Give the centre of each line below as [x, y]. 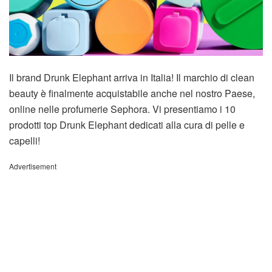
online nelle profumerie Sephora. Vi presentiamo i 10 [122, 109]
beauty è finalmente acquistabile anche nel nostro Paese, [132, 93]
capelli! [25, 140]
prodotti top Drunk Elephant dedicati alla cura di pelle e [127, 124]
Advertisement [33, 166]
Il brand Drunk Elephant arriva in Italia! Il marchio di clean [132, 77]
